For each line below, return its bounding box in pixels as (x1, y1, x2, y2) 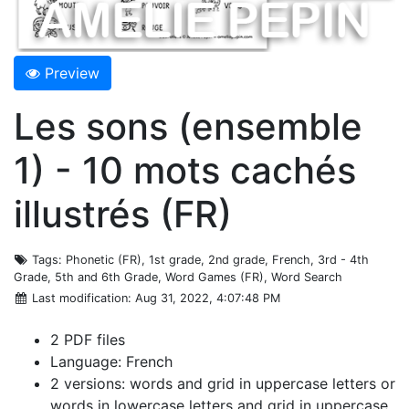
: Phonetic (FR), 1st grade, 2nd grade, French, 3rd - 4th (58, 252, 370, 267)
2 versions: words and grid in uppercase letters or (50, 373, 395, 393)
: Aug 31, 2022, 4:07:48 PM (128, 290, 281, 305)
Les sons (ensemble (14, 103, 362, 149)
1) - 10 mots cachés (14, 147, 356, 193)
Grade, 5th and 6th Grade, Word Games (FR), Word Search (14, 269, 342, 284)
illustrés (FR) (14, 191, 232, 236)
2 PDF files (50, 330, 125, 349)
